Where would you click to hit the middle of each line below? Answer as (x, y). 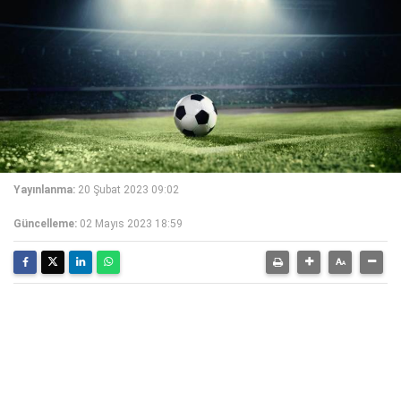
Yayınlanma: (44, 190)
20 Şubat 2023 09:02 (128, 190)
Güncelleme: (45, 224)
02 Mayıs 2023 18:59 (131, 224)
